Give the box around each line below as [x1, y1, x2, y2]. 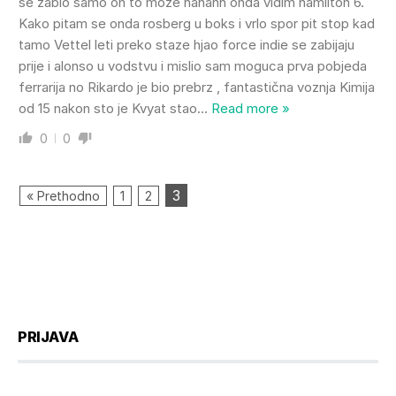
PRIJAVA [18, 327, 79, 346]
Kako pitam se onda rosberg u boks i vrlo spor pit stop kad [19, 14, 375, 32]
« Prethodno [27, 187, 100, 203]
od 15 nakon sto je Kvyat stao [19, 99, 197, 117]
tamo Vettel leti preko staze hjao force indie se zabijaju [19, 35, 354, 53]
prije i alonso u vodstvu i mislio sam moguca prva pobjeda [19, 57, 367, 74]
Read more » [211, 99, 290, 117]
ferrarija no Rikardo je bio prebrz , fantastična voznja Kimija [19, 78, 375, 95]
